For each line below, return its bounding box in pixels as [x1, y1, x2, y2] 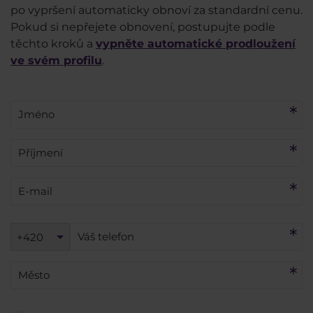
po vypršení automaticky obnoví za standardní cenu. [10, 3, 303, 17]
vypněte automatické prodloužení [96, 36, 296, 50]
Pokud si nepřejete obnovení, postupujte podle [10, 20, 275, 34]
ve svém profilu [10, 53, 102, 67]
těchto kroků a [10, 36, 96, 50]
